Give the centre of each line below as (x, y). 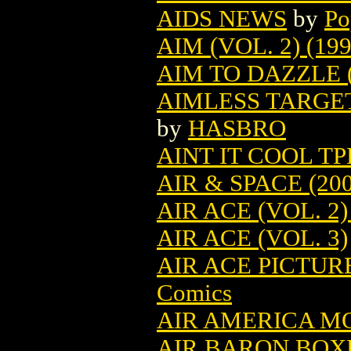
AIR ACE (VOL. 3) (252, 238)
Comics (194, 293)
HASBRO (237, 128)
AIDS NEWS (222, 18)
